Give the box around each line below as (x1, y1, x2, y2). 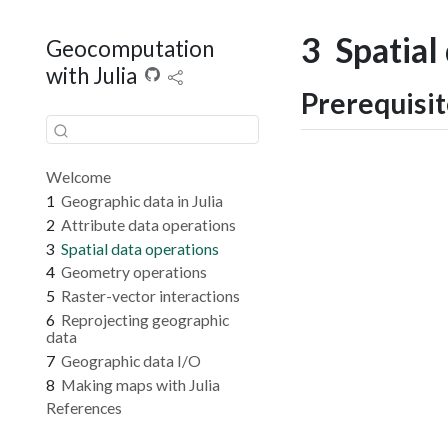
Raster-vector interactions (60, 286, 240, 306)
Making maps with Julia (60, 374, 220, 394)
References (45, 398, 122, 418)
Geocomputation (45, 35, 214, 63)
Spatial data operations (60, 238, 219, 258)
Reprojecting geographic (60, 310, 229, 330)
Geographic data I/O (60, 350, 201, 370)
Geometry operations (60, 262, 207, 282)
